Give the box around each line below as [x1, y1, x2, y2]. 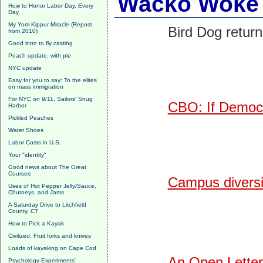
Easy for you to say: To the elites [8, 77, 97, 83]
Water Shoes [8, 127, 43, 133]
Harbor [8, 102, 26, 109]
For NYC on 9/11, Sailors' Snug [8, 96, 93, 102]
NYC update [8, 65, 42, 71]
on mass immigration [8, 83, 63, 90]
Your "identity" [8, 151, 46, 158]
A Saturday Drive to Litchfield [8, 201, 86, 208]
